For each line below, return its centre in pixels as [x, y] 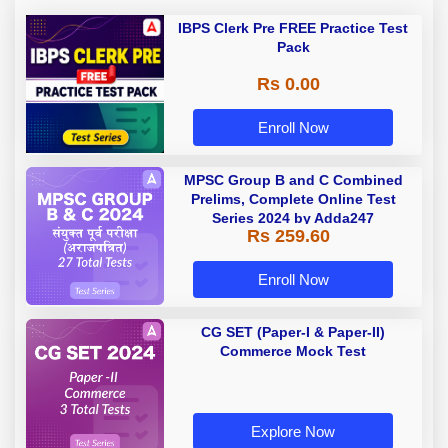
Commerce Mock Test [293, 350]
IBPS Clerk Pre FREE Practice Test [293, 27]
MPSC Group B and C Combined [293, 179]
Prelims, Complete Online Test [293, 198]
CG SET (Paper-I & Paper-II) [293, 331]
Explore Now [293, 432]
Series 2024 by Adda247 [293, 217]
